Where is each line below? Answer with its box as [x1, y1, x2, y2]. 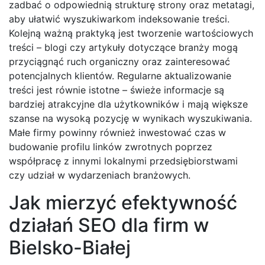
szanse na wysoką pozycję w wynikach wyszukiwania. [9, 112, 252, 125]
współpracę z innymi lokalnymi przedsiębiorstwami [9, 155, 238, 167]
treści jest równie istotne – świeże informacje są [9, 84, 224, 96]
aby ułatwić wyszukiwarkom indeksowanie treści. [9, 13, 230, 25]
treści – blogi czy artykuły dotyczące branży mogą [9, 41, 238, 54]
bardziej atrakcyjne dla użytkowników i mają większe [9, 98, 248, 111]
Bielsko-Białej [9, 236, 131, 260]
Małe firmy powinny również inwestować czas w [9, 127, 226, 139]
